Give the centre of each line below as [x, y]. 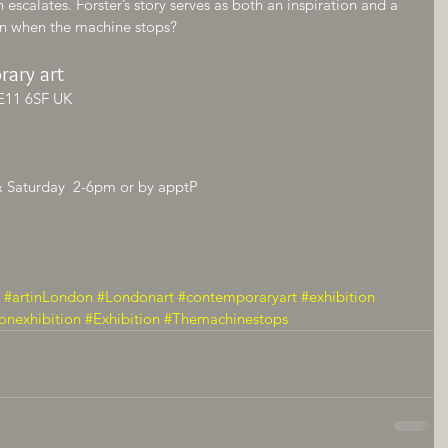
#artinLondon [48, 296]
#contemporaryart [237, 296]
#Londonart [135, 296]
